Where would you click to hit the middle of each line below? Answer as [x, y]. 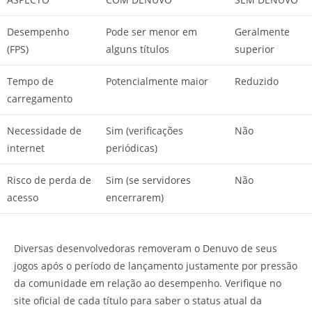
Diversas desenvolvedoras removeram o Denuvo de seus [146, 249]
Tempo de [30, 81]
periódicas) [132, 148]
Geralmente [262, 32]
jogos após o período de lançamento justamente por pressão [156, 266]
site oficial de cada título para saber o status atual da [138, 301]
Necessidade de [44, 131]
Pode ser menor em [151, 32]
